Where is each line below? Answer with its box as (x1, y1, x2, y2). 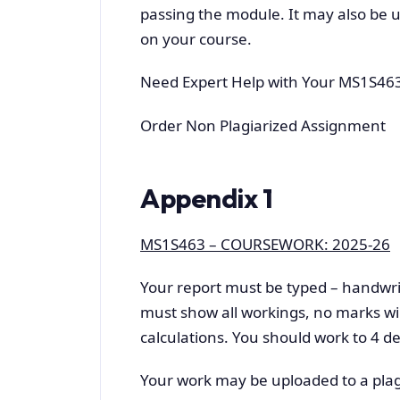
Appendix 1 (140, 181, 273, 216)
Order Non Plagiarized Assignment (140, 114, 386, 136)
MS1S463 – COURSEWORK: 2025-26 (140, 233, 390, 254)
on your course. (140, 28, 252, 49)
